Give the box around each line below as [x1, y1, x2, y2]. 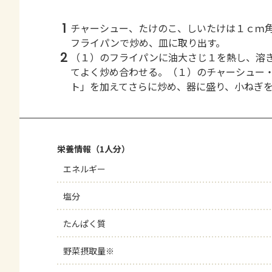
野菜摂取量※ [63, 245, 114, 257]
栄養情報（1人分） [57, 143, 130, 155]
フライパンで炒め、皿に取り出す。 [70, 35, 225, 50]
